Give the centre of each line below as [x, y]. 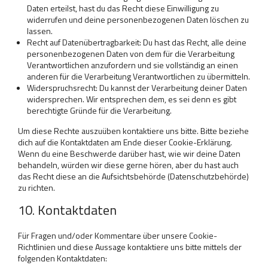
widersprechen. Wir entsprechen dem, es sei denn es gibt [132, 99]
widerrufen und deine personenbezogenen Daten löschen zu [138, 19]
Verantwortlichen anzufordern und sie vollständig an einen [133, 65]
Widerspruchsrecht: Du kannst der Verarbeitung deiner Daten [137, 88]
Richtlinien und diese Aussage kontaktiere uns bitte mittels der [130, 247]
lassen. [40, 31]
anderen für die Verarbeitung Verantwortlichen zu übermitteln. [138, 76]
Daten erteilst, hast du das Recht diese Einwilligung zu [123, 8]
